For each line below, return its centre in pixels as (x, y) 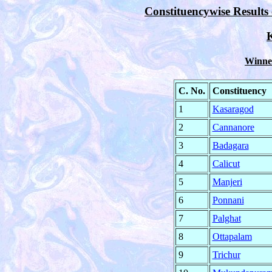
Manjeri (227, 182)
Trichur (226, 255)
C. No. (192, 91)
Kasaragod (233, 109)
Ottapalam (232, 237)
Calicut (226, 164)
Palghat (226, 219)
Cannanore (233, 127)
